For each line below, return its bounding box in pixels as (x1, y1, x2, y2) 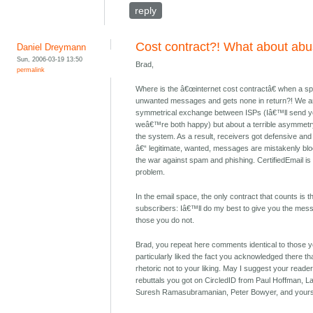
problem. (136, 168, 166, 177)
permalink (17, 66, 45, 74)
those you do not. (136, 216, 195, 225)
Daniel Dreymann (17, 42, 87, 53)
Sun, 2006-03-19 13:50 (17, 55, 83, 64)
